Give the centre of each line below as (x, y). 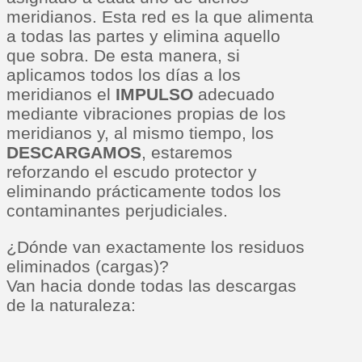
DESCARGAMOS (74, 153)
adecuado (234, 95)
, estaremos (187, 153)
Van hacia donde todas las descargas (152, 286)
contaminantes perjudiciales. (117, 211)
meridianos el (61, 95)
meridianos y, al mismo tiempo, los (140, 133)
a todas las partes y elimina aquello (143, 36)
